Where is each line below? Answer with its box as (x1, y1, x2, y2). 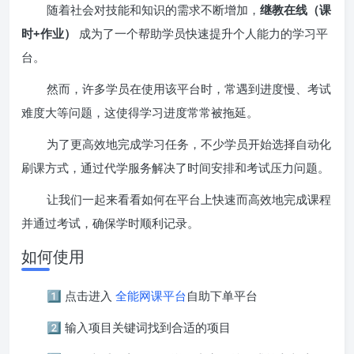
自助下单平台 (186, 287, 258, 303)
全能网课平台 (115, 287, 186, 303)
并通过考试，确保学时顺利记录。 (21, 214, 199, 231)
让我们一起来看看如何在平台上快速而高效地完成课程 (47, 190, 331, 207)
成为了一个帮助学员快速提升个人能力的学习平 (76, 24, 328, 41)
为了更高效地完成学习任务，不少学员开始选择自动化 (47, 135, 331, 152)
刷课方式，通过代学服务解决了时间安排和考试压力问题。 (21, 159, 330, 175)
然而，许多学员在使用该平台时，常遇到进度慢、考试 (47, 80, 331, 96)
